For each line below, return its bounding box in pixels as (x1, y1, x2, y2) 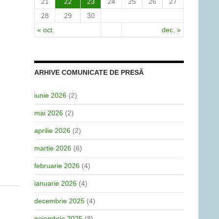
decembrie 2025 (34, 197, 85, 205)
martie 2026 (34, 144, 71, 152)
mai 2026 (34, 109, 63, 117)
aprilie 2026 (34, 127, 70, 134)
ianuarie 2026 (34, 179, 77, 187)
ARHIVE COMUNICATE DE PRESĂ (34, 68, 144, 76)
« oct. (37, 26, 54, 34)
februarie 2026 (34, 162, 80, 170)
